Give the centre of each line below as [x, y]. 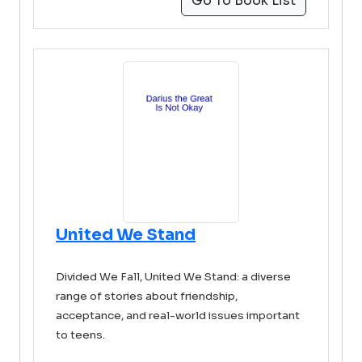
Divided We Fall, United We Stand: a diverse [173, 277]
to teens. [80, 335]
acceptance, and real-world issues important [178, 316]
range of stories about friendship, [147, 296]
